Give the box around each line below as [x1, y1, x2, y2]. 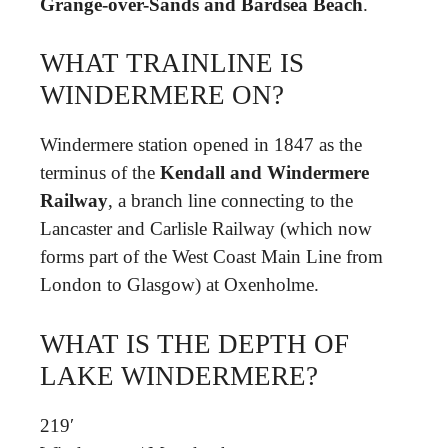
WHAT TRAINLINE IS [40, 48, 304, 78]
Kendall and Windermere [160, 162, 369, 183]
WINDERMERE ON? [40, 80, 284, 110]
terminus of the [40, 162, 160, 183]
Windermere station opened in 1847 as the [40, 134, 362, 155]
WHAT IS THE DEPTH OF [40, 328, 349, 359]
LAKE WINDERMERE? [40, 360, 318, 391]
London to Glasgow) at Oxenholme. [40, 274, 319, 295]
